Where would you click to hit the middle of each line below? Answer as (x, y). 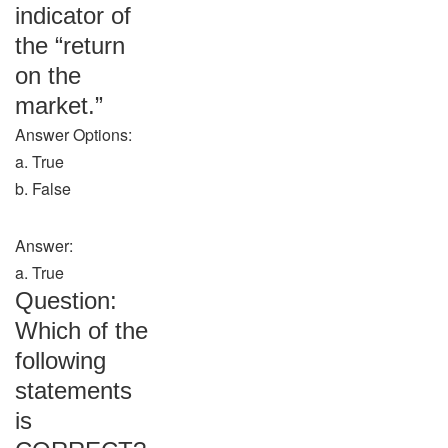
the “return (70, 45)
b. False (43, 188)
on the (48, 75)
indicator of (73, 15)
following (60, 360)
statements (73, 390)
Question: (66, 300)
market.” (59, 105)
